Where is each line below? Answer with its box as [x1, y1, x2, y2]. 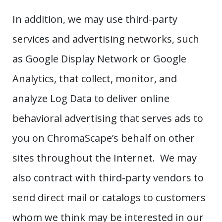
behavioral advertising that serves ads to [12, 111, 203, 125]
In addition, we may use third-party [12, 12, 177, 26]
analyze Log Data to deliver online [12, 92, 169, 106]
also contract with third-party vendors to [12, 171, 204, 185]
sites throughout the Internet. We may [12, 151, 197, 165]
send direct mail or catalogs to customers [12, 191, 206, 205]
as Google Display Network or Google [12, 52, 186, 66]
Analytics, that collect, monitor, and [12, 72, 177, 86]
